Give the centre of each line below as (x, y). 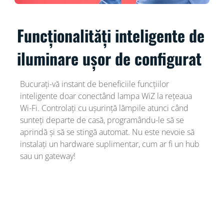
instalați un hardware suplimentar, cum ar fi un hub (109, 144)
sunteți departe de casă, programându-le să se (102, 120)
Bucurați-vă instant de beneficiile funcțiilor (94, 84)
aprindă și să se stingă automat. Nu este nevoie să (107, 132)
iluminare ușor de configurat (109, 58)
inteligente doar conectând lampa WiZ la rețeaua (106, 96)
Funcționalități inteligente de (111, 35)
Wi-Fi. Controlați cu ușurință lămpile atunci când (104, 108)
